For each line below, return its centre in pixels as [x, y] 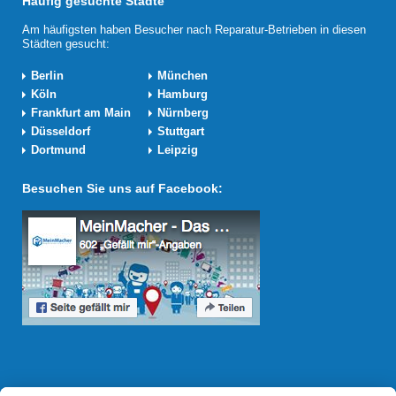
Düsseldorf [61, 131]
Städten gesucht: [66, 44]
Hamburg [183, 94]
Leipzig [178, 150]
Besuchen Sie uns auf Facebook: [122, 188]
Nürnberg [183, 113]
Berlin [47, 76]
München [183, 76]
